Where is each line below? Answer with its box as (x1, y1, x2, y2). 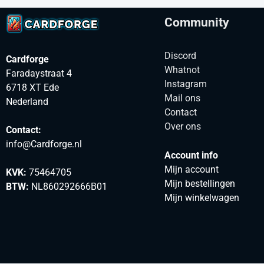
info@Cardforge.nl (6, 138, 82, 150)
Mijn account (164, 163, 219, 175)
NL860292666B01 (29, 180, 107, 192)
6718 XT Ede (6, 81, 59, 93)
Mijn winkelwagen (164, 192, 239, 203)
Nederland (6, 95, 48, 107)
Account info (164, 149, 218, 161)
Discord (164, 49, 196, 61)
